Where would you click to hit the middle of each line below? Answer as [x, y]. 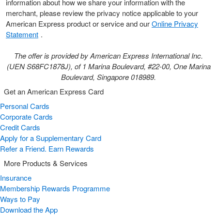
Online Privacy [175, 23]
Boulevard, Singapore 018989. [108, 77]
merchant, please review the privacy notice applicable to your [102, 13]
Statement [22, 34]
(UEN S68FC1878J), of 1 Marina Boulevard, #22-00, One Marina [108, 66]
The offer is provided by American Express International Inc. [108, 55]
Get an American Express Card [54, 91]
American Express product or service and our [79, 23]
